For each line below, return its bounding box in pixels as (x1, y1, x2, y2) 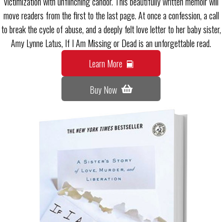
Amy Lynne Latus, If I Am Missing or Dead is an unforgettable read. (11, 36, 211, 50)
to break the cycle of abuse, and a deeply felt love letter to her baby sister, (1, 22, 221, 36)
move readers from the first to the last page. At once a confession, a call (3, 8, 219, 22)
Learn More (89, 56, 122, 70)
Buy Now (89, 83, 117, 96)
